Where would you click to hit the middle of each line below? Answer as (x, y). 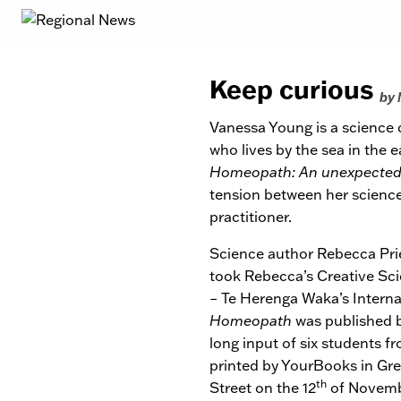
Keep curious (294, 89)
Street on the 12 (263, 387)
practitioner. (251, 216)
